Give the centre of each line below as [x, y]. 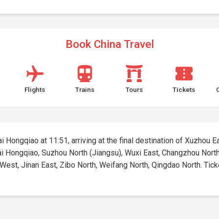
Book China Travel [109, 44]
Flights [35, 89]
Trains [85, 89]
